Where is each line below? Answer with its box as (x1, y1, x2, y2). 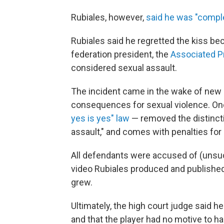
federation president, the (71, 49, 170, 59)
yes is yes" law (71, 113, 129, 123)
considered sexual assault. (71, 62, 177, 73)
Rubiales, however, (71, 12, 146, 22)
